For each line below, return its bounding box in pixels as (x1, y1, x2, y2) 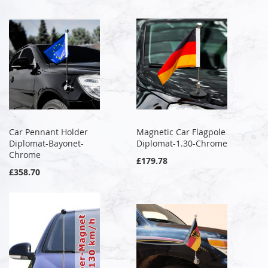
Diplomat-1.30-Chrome (136, 137, 228, 149)
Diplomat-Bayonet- (9, 137, 84, 149)
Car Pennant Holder (9, 126, 88, 138)
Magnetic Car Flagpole (136, 126, 226, 138)
